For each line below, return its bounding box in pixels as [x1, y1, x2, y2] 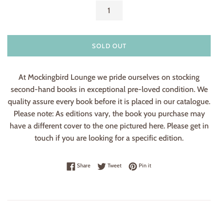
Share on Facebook [90, 162, 134, 169]
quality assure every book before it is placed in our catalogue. [8, 97, 210, 107]
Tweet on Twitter [121, 162, 161, 169]
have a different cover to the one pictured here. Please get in [9, 121, 209, 131]
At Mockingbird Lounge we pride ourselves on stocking [18, 73, 200, 82]
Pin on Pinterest [151, 162, 189, 169]
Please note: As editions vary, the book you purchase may [13, 109, 205, 119]
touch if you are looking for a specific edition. [35, 133, 183, 143]
